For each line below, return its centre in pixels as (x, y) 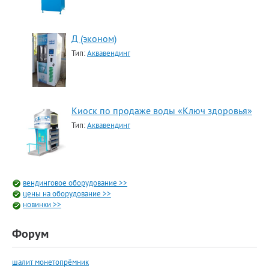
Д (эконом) (94, 38)
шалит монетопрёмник (50, 262)
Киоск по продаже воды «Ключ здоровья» (162, 110)
